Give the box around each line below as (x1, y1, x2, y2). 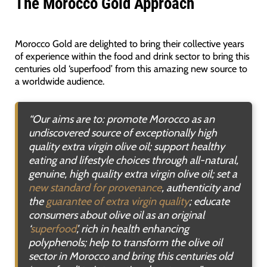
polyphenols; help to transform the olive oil (28, 235, 222, 249)
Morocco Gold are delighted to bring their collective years (14, 37, 244, 49)
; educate (188, 194, 229, 208)
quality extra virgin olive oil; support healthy (28, 139, 225, 153)
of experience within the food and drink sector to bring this (14, 49, 250, 62)
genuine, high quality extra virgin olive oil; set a (28, 167, 237, 181)
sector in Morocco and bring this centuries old (28, 249, 232, 263)
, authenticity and (161, 181, 240, 194)
